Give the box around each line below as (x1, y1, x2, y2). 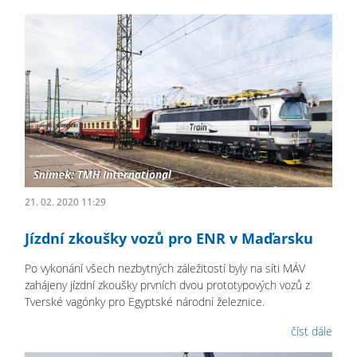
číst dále (291, 324, 332, 339)
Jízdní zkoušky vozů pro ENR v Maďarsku (25, 229, 313, 249)
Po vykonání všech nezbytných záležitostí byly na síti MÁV (25, 261, 305, 277)
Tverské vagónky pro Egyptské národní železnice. (25, 294, 265, 310)
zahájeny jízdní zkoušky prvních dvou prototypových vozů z (25, 277, 310, 293)
